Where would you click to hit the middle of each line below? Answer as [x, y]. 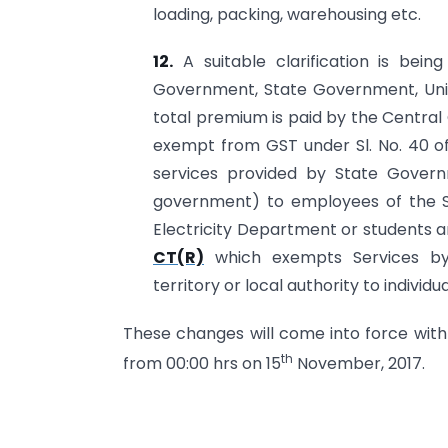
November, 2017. [359, 364]
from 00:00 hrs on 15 [202, 364]
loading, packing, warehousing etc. [287, 15]
